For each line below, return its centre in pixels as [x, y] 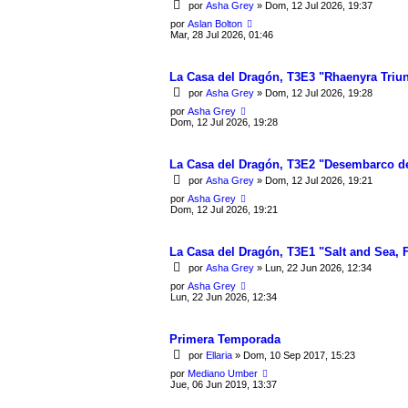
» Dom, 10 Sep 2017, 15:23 [294, 356]
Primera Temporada [225, 339]
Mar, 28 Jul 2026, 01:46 [222, 34]
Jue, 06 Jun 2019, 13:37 [224, 384]
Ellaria [219, 356]
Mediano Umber [223, 373]
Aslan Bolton [215, 23]
